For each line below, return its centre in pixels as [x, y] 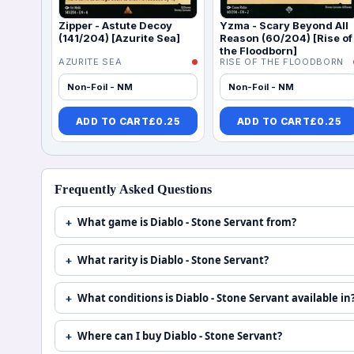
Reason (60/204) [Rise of [286, 38]
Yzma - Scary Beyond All [284, 25]
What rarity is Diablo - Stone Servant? [173, 260]
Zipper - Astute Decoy [115, 25]
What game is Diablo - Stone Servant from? [187, 222]
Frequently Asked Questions [134, 190]
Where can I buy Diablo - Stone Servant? [180, 336]
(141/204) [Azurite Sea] [119, 38]
